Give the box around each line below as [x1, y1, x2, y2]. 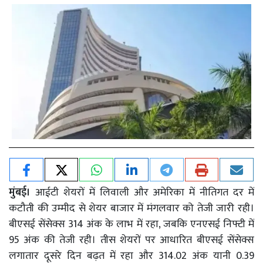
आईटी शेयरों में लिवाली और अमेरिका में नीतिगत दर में [35, 183, 255, 201]
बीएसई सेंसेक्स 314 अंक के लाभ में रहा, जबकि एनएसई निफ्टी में [9, 215, 254, 233]
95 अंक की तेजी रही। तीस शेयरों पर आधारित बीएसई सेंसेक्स [9, 231, 254, 249]
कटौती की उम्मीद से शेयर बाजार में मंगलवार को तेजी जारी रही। [9, 199, 254, 217]
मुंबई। [9, 183, 35, 201]
